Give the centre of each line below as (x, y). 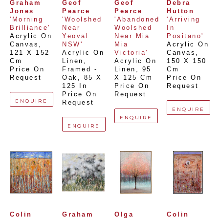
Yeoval (75, 36)
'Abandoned (137, 20)
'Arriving (184, 20)
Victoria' (131, 53)
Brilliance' (30, 28)
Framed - (80, 69)
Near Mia (132, 36)
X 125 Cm (133, 78)
